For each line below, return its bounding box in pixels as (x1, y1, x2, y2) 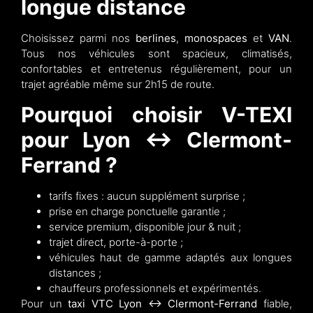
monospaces (184, 31, 247, 45)
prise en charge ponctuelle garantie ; (49, 205, 226, 219)
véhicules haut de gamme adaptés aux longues (49, 251, 292, 265)
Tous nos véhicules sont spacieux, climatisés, (21, 46, 292, 60)
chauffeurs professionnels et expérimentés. (49, 282, 261, 296)
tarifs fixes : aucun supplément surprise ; (49, 189, 245, 203)
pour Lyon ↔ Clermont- (21, 127, 292, 153)
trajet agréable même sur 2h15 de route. (21, 77, 214, 91)
